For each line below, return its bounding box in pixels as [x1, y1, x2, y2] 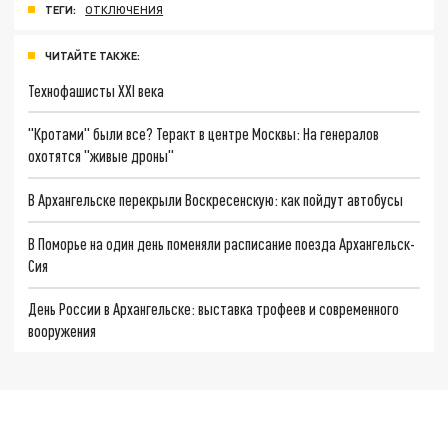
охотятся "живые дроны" [28, 146, 175, 166]
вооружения [28, 321, 97, 341]
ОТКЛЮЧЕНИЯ [85, 2, 164, 16]
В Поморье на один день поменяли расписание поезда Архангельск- [28, 233, 416, 253]
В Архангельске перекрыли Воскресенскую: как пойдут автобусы [28, 189, 404, 209]
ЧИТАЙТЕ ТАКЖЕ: [45, 48, 140, 62]
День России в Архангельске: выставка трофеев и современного [28, 299, 400, 319]
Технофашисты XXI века [28, 80, 165, 100]
